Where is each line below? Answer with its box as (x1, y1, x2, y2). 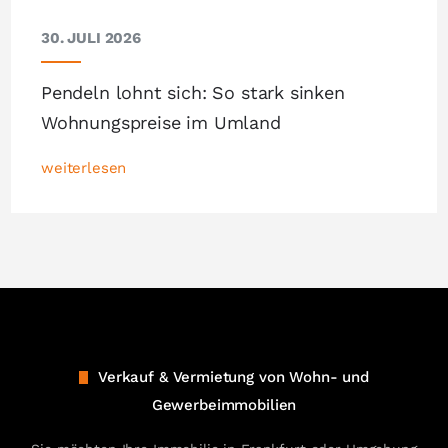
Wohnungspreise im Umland (41, 112, 281, 134)
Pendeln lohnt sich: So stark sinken (41, 82, 345, 104)
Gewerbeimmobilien (151, 396, 297, 415)
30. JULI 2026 (41, 28, 142, 47)
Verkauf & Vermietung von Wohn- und (98, 368, 369, 387)
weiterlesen (41, 159, 127, 178)
